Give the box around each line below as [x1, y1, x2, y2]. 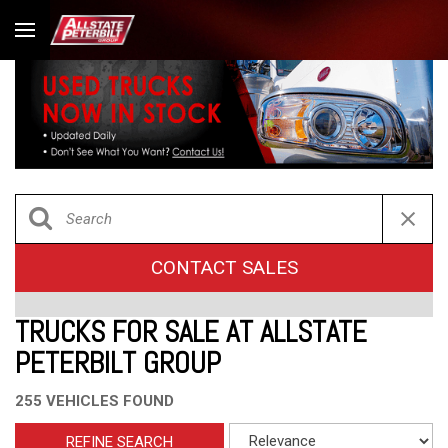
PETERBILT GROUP [15, 344, 221, 382]
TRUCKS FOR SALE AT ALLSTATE [15, 313, 367, 351]
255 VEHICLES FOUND [15, 391, 174, 410]
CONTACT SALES [150, 255, 298, 279]
